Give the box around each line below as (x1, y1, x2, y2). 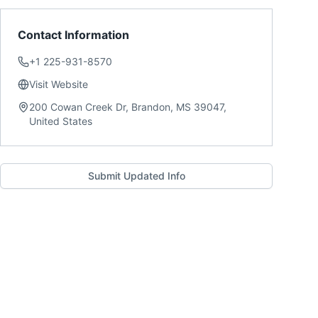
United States (29, 115, 92, 127)
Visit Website (29, 78, 88, 90)
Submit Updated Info (87, 170, 185, 182)
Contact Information (18, 28, 129, 42)
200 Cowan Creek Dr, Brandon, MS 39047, (29, 101, 226, 113)
